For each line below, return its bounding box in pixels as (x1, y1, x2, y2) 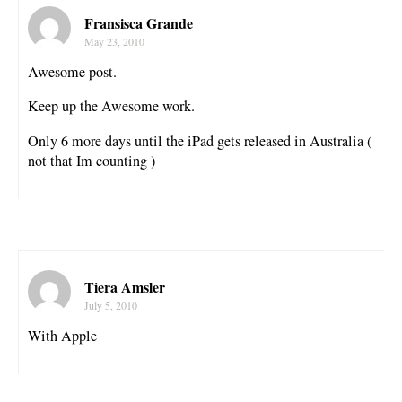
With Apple (28, 325, 97, 345)
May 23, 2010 (84, 34, 144, 49)
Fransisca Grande (84, 13, 193, 34)
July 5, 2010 (84, 297, 137, 312)
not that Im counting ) (28, 150, 155, 170)
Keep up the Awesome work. (28, 96, 195, 117)
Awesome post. (28, 62, 117, 83)
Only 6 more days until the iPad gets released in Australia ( (28, 130, 371, 151)
